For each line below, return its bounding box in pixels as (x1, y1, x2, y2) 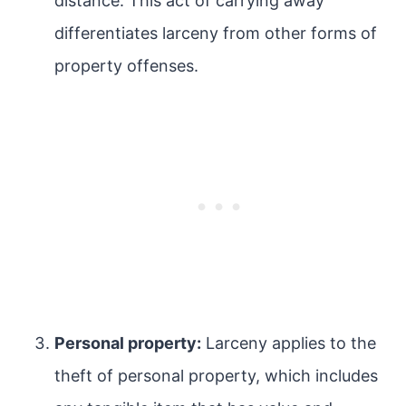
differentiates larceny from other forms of (54, 24, 377, 43)
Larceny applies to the (201, 333, 376, 353)
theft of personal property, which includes (54, 366, 378, 385)
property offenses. (54, 56, 198, 75)
